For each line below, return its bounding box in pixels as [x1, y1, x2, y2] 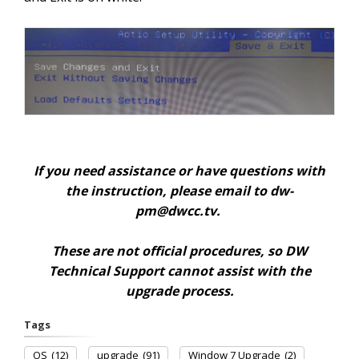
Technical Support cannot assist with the [48, 261, 311, 280]
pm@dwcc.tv [135, 201, 216, 220]
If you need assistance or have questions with [34, 161, 325, 179]
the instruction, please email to [66, 181, 270, 200]
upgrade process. [125, 281, 234, 300]
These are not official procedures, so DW [52, 241, 307, 260]
